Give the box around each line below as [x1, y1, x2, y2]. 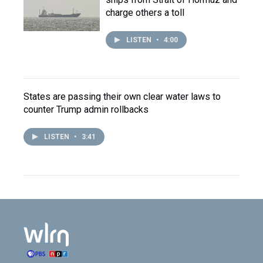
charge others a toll [106, 7, 184, 18]
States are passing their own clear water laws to [23, 91, 221, 102]
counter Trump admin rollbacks [23, 104, 149, 115]
